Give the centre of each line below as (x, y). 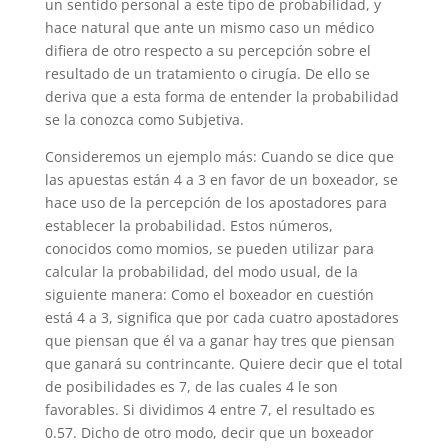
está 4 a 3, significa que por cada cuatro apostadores (221, 317)
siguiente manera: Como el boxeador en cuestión (209, 294)
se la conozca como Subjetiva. (144, 119)
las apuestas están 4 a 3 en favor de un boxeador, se (221, 179)
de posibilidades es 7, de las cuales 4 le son (191, 386)
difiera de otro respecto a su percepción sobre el (207, 50)
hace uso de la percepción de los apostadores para (215, 202)
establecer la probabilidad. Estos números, (188, 225)
